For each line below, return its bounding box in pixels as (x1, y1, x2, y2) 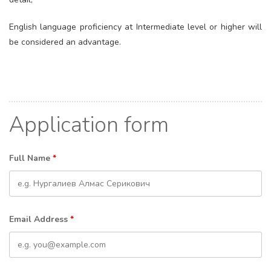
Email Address (9, 214, 70, 225)
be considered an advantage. (9, 36, 121, 48)
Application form (9, 110, 169, 140)
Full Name (9, 152, 53, 164)
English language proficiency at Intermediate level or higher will (9, 21, 262, 33)
